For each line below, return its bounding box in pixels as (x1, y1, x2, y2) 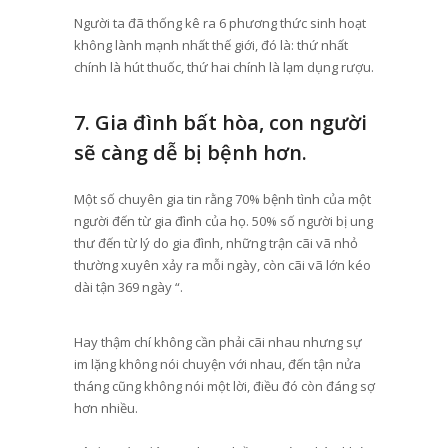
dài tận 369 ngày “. (73, 277, 186, 296)
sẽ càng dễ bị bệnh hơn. (73, 138, 307, 166)
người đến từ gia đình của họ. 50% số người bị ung (73, 211, 373, 230)
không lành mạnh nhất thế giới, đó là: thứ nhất (73, 35, 348, 54)
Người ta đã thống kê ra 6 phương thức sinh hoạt (73, 13, 366, 32)
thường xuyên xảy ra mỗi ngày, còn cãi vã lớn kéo (73, 255, 371, 274)
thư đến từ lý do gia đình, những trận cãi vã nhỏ (73, 233, 358, 252)
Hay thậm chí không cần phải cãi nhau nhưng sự (73, 332, 362, 351)
